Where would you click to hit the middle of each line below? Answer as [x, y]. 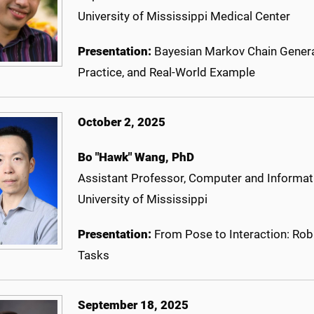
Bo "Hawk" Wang [122, 157]
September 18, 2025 [133, 305]
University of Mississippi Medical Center [184, 16]
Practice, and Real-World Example [166, 73]
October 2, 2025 [122, 122]
